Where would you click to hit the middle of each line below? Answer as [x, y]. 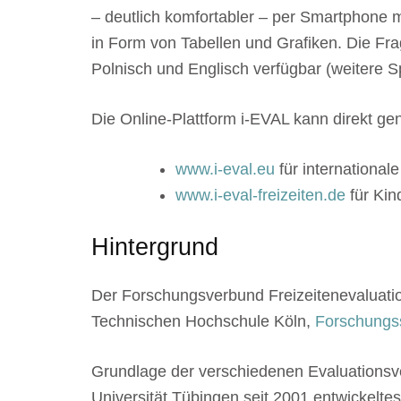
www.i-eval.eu [225, 170]
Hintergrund [155, 247]
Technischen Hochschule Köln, [203, 321]
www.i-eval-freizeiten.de [260, 196]
